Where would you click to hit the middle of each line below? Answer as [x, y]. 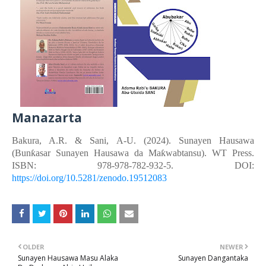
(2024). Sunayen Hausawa [199, 140]
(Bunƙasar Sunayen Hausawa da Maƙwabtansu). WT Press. [133, 153]
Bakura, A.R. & [51, 140]
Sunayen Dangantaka [213, 258]
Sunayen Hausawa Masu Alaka [68, 258]
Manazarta [47, 118]
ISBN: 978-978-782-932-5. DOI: [133, 165]
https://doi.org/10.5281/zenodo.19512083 [89, 178]
